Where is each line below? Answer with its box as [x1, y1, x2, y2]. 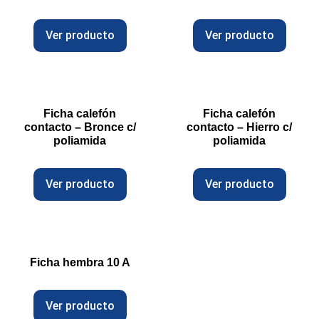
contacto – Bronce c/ [23, 121, 136, 134]
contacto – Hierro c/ [187, 121, 292, 134]
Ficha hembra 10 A [29, 256, 130, 269]
